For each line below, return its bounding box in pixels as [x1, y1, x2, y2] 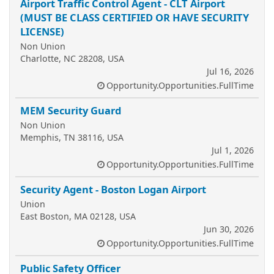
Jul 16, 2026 [207, 65, 254, 77]
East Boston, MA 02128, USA [20, 210, 136, 222]
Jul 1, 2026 [212, 144, 254, 156]
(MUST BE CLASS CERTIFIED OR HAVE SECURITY [20, 10, 249, 24]
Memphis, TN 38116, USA [20, 131, 124, 143]
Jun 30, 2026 [204, 223, 254, 235]
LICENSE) [20, 24, 64, 39]
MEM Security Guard [20, 103, 121, 117]
